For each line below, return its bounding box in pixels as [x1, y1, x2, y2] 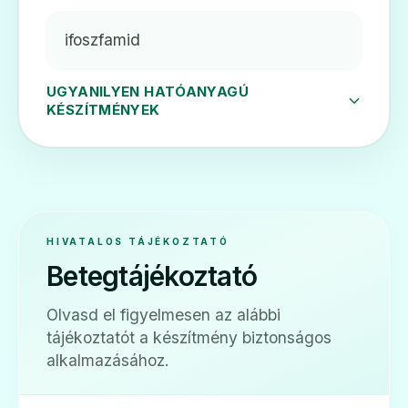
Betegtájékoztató [46, 259, 257, 292]
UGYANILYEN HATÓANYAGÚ [46, 82, 249, 100]
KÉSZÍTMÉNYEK [46, 100, 160, 118]
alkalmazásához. [46, 350, 169, 370]
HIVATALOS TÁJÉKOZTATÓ [46, 235, 229, 247]
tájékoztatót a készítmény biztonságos [46, 327, 331, 347]
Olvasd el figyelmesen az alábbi [46, 304, 280, 324]
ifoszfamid [65, 30, 140, 49]
